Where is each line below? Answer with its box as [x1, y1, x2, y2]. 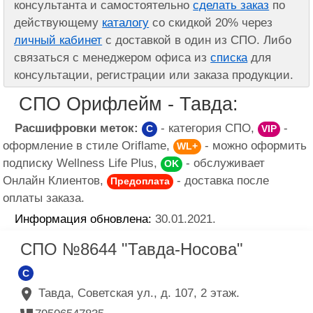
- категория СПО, [157, 122, 259, 136]
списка [210, 51, 248, 65]
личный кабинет [14, 34, 103, 48]
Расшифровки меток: [15, 122, 139, 136]
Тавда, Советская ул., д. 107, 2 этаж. [35, 286, 240, 300]
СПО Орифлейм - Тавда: [19, 92, 239, 115]
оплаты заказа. [3, 191, 85, 205]
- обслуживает [182, 156, 265, 170]
